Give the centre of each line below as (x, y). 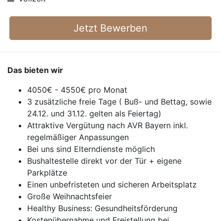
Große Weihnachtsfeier (70, 196)
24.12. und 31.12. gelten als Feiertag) (94, 113)
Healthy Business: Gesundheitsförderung (102, 208)
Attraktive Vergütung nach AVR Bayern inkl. (108, 125)
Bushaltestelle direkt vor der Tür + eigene (104, 161)
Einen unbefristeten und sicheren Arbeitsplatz (112, 184)
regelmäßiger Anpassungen (78, 137)
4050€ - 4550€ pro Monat (77, 90)
